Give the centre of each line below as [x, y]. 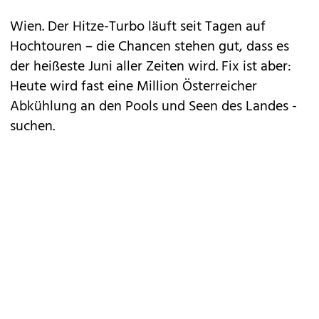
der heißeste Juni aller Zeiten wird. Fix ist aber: [151, 67]
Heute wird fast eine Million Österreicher [134, 87]
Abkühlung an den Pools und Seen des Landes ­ [153, 107]
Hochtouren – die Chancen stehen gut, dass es [150, 47]
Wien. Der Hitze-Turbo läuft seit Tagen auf [138, 27]
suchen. [32, 127]
